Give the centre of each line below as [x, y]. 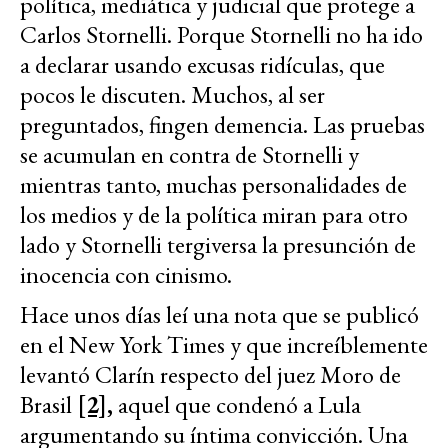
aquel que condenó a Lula [237, 404]
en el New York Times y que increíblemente [224, 344]
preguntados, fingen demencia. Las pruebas [222, 124]
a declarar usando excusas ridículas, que [202, 64]
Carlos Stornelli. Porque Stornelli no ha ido [221, 34]
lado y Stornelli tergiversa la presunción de [218, 244]
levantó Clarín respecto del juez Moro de [210, 374]
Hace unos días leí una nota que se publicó [219, 314]
